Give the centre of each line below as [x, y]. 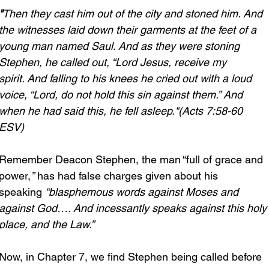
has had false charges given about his [128, 175]
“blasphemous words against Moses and [143, 192]
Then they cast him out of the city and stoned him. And [134, 13]
